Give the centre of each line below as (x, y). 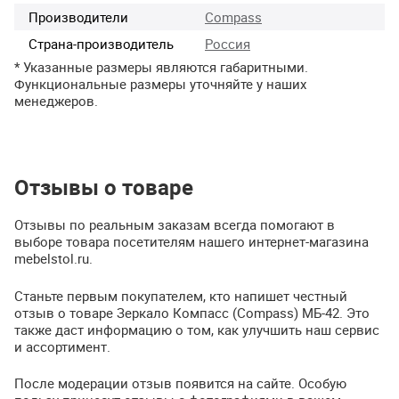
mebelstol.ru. (53, 259)
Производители (78, 16)
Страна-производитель (101, 43)
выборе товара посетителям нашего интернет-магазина (191, 242)
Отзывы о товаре (104, 187)
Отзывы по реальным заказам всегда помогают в (175, 225)
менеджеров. (56, 100)
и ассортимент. (62, 346)
